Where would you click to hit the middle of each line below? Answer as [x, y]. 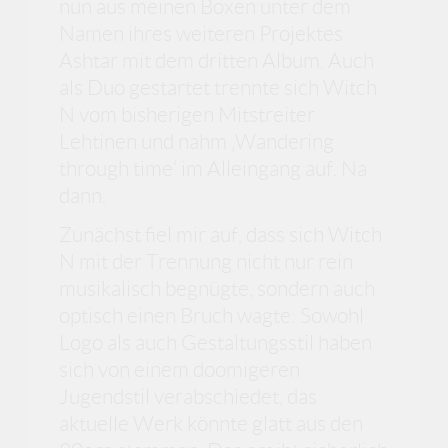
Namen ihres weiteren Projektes [201, 33]
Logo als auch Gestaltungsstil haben [216, 343]
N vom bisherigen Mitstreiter [187, 114]
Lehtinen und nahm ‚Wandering [197, 141]
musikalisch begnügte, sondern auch [217, 289]
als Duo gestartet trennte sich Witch [218, 87]
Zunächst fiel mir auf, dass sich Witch [221, 235]
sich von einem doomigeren [180, 370]
